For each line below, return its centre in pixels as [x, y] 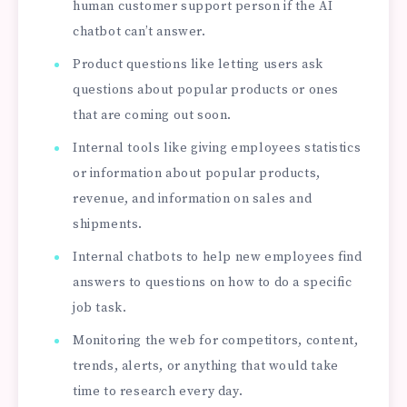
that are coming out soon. [153, 115]
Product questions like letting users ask [199, 64]
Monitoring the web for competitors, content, [216, 340]
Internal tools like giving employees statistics [217, 148]
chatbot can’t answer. [139, 31]
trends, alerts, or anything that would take [206, 366]
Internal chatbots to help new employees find [218, 257]
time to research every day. [158, 391]
